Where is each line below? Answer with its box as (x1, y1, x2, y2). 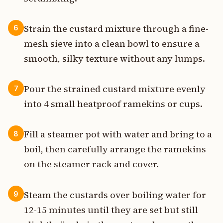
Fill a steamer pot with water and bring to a (24, 128, 212, 141)
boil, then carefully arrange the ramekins (24, 143, 206, 156)
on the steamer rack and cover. (24, 158, 159, 171)
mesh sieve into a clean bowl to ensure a (24, 37, 200, 50)
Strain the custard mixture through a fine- (24, 22, 209, 35)
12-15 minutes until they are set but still (24, 203, 198, 216)
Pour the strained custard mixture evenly (24, 83, 206, 96)
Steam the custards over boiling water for (24, 188, 206, 201)
